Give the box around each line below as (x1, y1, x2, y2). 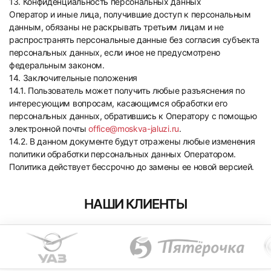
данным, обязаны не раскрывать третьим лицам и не (9, 22, 224, 32)
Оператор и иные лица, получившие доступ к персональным (9, 9, 251, 19)
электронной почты (9, 123, 89, 134)
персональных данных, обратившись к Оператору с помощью (9, 111, 257, 121)
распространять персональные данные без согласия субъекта (9, 34, 260, 45)
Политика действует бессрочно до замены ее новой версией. (9, 162, 255, 172)
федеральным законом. (9, 60, 105, 70)
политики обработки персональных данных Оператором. (9, 149, 236, 159)
